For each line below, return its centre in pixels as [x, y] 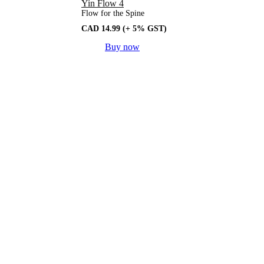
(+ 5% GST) [145, 29]
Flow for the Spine [113, 14]
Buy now [122, 47]
